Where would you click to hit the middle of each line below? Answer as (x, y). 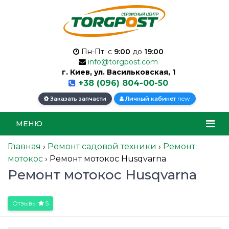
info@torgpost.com (123, 62)
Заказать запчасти (77, 99)
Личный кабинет (151, 99)
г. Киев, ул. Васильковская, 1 (118, 72)
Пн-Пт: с (97, 52)
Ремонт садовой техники (102, 147)
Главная (24, 147)
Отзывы (25, 203)
